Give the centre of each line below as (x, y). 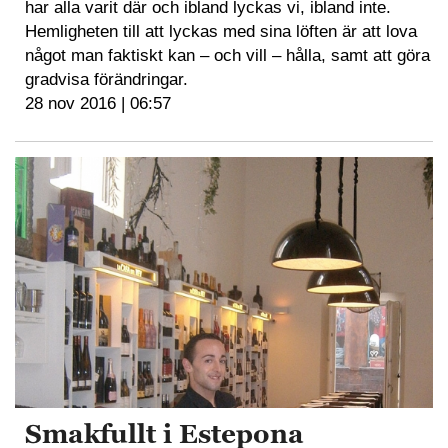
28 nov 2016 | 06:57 (98, 103)
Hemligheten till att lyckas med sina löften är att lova (221, 31)
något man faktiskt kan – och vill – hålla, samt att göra (227, 55)
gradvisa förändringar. (106, 79)
